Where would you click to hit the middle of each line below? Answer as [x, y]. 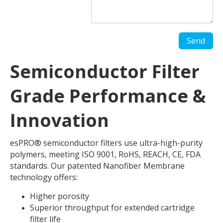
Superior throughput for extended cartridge [112, 208]
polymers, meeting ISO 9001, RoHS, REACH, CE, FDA [105, 155]
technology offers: [44, 177]
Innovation [59, 120]
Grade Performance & [108, 96]
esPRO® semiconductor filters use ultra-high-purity [106, 143]
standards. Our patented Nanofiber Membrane [97, 166]
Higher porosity [59, 196]
